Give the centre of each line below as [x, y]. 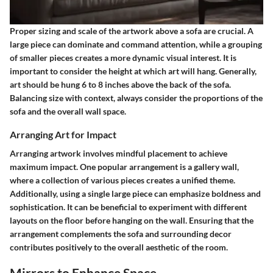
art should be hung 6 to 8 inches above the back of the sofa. [120, 85]
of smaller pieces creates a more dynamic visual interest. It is [123, 58]
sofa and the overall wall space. [68, 112]
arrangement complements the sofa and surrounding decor [121, 234]
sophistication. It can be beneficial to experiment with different [128, 207]
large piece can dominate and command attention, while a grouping [136, 44]
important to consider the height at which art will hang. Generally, [133, 71]
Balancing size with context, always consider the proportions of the [136, 98]
